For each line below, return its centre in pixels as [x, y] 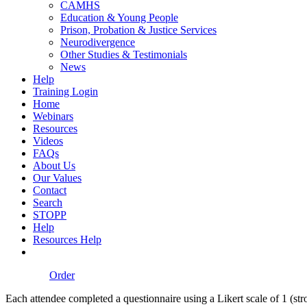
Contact [50, 190]
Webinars [53, 116]
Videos [48, 140]
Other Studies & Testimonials [124, 54]
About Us [54, 165]
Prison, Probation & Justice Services [138, 29]
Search [48, 202]
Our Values [57, 177]
